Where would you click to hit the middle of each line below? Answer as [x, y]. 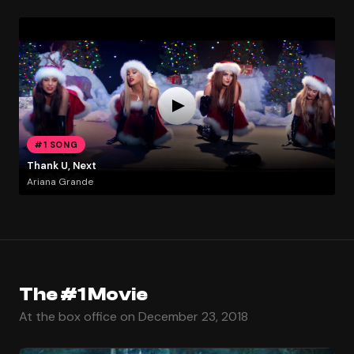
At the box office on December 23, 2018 [134, 316]
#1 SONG [56, 144]
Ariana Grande [60, 181]
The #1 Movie [83, 294]
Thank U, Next [61, 166]
